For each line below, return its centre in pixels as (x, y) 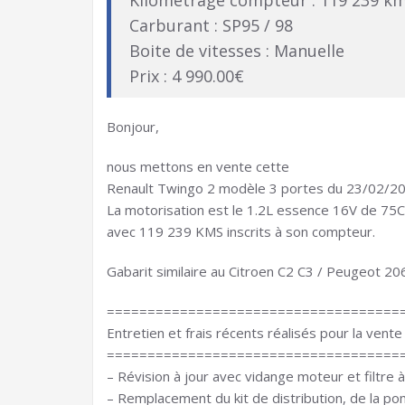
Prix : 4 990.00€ (187, 76)
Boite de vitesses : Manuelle (237, 51)
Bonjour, (133, 127)
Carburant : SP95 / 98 (211, 25)
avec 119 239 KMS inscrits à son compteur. (241, 231)
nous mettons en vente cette (198, 166)
